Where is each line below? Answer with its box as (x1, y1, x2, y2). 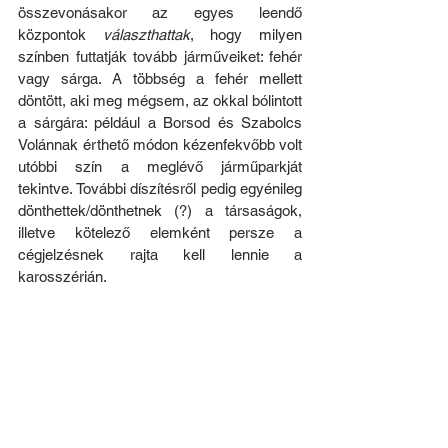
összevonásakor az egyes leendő (18, 4, 302, 22)
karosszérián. (18, 268, 107, 286)
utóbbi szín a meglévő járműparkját (18, 158, 302, 176)
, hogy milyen (189, 26, 303, 44)
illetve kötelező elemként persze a (18, 224, 302, 242)
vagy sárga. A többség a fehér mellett (18, 70, 302, 88)
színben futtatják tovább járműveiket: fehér (18, 48, 302, 66)
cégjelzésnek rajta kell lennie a (18, 246, 302, 264)
